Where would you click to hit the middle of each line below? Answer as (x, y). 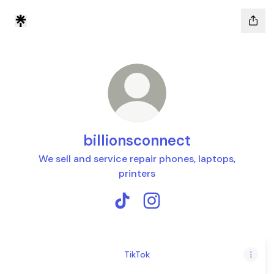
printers (137, 173)
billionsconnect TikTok (175, 214)
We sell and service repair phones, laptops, (137, 159)
